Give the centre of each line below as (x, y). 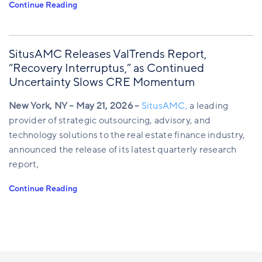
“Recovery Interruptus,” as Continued (106, 68)
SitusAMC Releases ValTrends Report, (108, 54)
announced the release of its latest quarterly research (123, 149)
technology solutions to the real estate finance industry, (127, 135)
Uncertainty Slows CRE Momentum (102, 82)
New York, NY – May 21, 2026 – (74, 106)
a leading (208, 106)
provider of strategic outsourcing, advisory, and (110, 120)
